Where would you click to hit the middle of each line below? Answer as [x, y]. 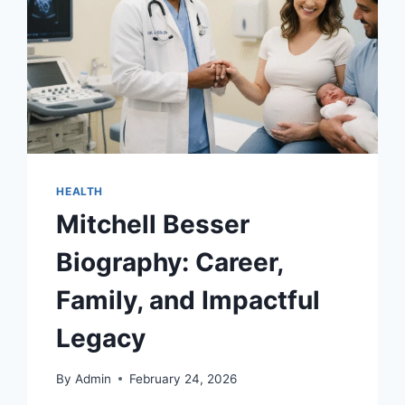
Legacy [101, 339]
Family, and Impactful [188, 301]
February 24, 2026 [183, 378]
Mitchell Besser [153, 225]
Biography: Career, [170, 263]
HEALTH [80, 192]
